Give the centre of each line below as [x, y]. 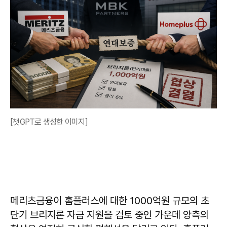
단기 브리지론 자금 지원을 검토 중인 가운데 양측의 [109, 215]
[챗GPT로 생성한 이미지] [49, 122]
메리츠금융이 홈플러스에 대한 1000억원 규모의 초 [110, 200]
